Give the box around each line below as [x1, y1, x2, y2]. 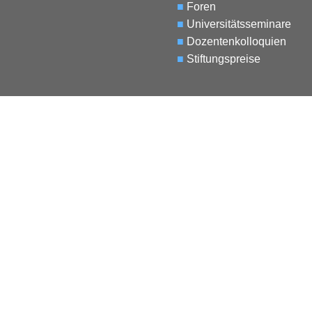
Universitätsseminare [186, 18, 291, 31]
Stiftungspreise [186, 53, 260, 65]
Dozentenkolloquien [186, 36, 286, 48]
